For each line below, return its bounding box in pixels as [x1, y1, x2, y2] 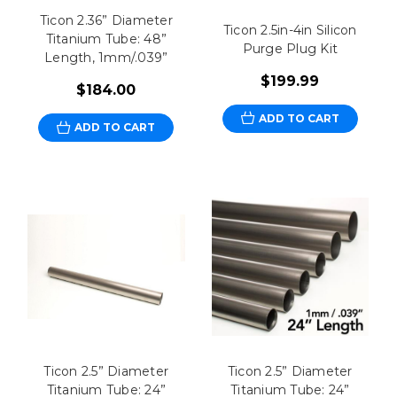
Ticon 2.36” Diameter [39, 12, 173, 29]
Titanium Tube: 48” [45, 31, 167, 48]
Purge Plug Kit [242, 40, 339, 57]
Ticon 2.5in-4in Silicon [222, 21, 357, 38]
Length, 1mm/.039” [44, 50, 168, 66]
